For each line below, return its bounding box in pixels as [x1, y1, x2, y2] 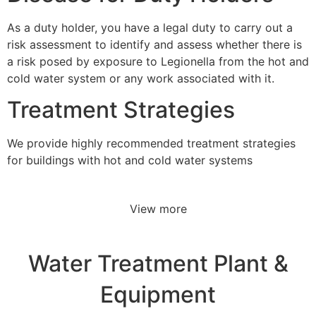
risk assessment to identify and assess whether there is [7, 37, 302, 51]
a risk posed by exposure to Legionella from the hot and [7, 54, 309, 68]
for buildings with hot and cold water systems [7, 153, 253, 168]
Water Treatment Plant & [28, 250, 288, 278]
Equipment [100, 281, 216, 309]
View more [129, 201, 187, 216]
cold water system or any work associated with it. [7, 71, 274, 85]
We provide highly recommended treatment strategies [7, 136, 296, 151]
